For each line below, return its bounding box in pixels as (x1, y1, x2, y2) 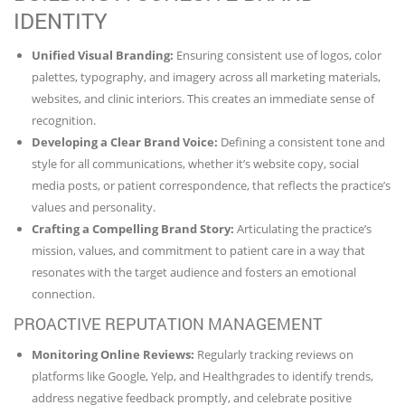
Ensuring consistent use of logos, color (174, 46, 381, 63)
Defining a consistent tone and (218, 133, 385, 150)
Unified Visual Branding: (32, 46, 174, 63)
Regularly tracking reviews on (194, 345, 353, 363)
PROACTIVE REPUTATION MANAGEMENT (14, 312, 323, 334)
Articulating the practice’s (234, 220, 372, 237)
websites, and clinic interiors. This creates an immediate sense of (32, 89, 374, 107)
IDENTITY (14, 5, 108, 35)
